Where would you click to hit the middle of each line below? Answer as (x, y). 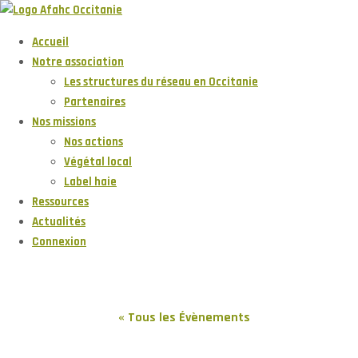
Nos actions (93, 142)
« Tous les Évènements (184, 318)
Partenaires (95, 102)
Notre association (78, 62)
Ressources (60, 202)
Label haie (90, 182)
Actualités (59, 222)
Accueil (50, 42)
